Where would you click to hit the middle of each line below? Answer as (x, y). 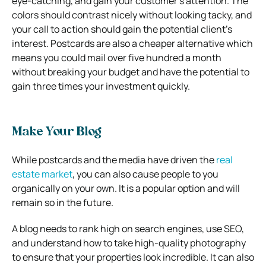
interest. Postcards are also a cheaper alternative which (132, 43)
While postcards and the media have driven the (114, 159)
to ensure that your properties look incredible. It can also (133, 257)
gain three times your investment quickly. (101, 86)
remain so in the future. (63, 202)
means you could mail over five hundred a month (117, 57)
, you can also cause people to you (145, 174)
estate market (42, 174)
